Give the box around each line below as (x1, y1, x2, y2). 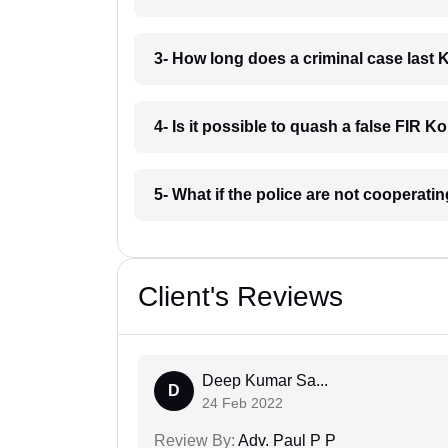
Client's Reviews (138, 280, 343, 312)
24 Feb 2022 (202, 394, 283, 411)
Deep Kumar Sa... (202, 371, 328, 389)
